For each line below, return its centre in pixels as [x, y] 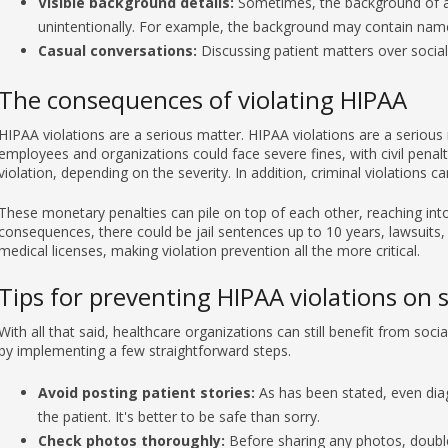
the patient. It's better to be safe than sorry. [178, 378]
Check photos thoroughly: [131, 402]
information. [77, 426]
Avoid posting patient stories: [146, 354]
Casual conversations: [117, 12]
